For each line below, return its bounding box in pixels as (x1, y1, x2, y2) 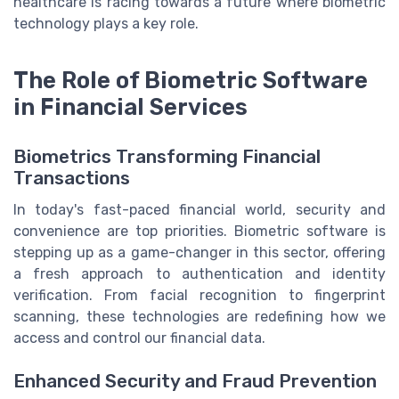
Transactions (13, 167, 130, 189)
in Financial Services (13, 93, 248, 120)
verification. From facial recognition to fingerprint (13, 286, 386, 304)
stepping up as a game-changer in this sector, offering (13, 243, 386, 261)
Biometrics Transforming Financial (13, 145, 321, 167)
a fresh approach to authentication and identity (13, 265, 386, 282)
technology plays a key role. (13, 15, 199, 32)
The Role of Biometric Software (13, 66, 368, 94)
